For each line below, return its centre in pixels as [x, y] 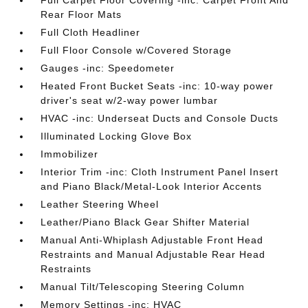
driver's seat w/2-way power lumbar [130, 100]
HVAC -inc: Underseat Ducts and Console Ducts [160, 118]
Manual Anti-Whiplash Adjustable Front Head [152, 240]
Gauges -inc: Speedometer [108, 68]
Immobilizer [70, 154]
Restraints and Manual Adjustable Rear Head [153, 254]
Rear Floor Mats [81, 14]
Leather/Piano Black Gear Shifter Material [145, 222]
